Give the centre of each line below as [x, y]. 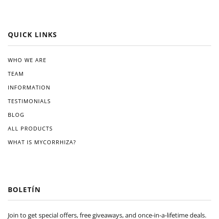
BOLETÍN [24, 189]
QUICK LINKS [33, 34]
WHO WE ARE [27, 60]
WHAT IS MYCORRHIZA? [42, 142]
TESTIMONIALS [29, 101]
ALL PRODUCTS [30, 128]
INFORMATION [29, 87]
